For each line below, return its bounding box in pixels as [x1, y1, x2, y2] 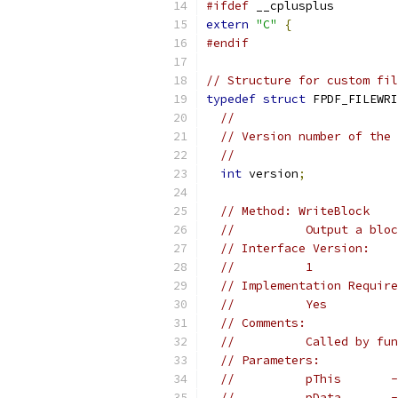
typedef [206, 92, 256, 107]
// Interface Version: [220, 241, 370, 256]
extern [206, 17, 249, 32]
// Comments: [220, 315, 306, 330]
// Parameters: [220, 353, 320, 368]
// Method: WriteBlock [220, 203, 370, 219]
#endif [206, 36, 249, 51]
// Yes [220, 297, 327, 312]
